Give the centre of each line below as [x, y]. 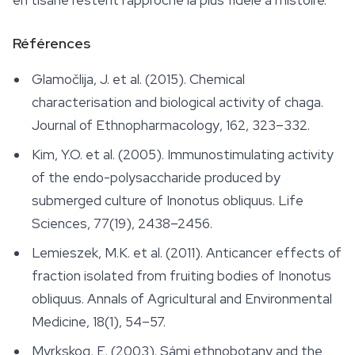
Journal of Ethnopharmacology [126, 126]
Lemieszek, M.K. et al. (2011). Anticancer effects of [187, 253]
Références [52, 44]
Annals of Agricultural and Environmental [210, 299]
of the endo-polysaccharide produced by [156, 178]
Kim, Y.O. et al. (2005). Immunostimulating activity [183, 155]
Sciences [59, 224]
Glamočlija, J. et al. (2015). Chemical [138, 80]
